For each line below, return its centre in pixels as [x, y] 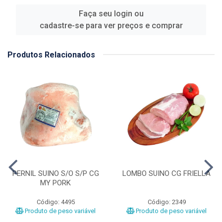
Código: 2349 [166, 202]
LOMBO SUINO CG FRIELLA [166, 173]
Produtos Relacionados [51, 55]
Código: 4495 [55, 202]
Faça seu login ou [111, 13]
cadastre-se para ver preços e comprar [111, 25]
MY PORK [55, 183]
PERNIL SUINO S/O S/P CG [55, 173]
